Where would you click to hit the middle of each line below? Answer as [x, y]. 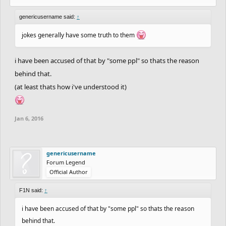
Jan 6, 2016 [29, 118]
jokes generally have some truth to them [79, 35]
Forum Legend [66, 162]
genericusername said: [48, 16]
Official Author [69, 172]
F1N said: [32, 190]
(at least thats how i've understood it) [71, 87]
